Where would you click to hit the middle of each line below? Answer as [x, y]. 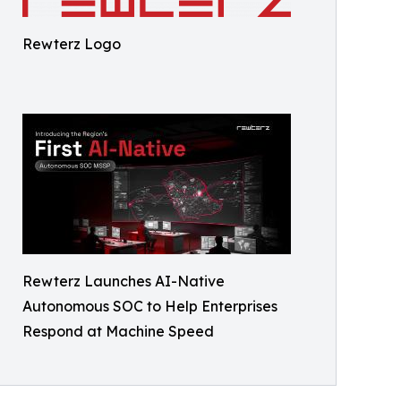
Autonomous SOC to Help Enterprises [150, 306]
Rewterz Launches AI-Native [124, 281]
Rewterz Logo [72, 43]
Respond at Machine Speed [118, 331]
